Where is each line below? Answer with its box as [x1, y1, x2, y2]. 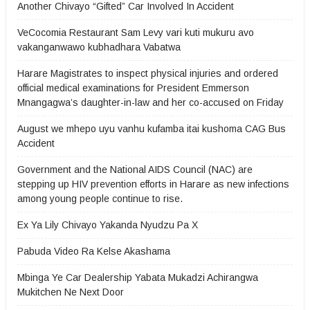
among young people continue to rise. [17, 193, 183, 204]
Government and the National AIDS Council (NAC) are [17, 164, 253, 175]
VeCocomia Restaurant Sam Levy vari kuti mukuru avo [17, 27, 254, 38]
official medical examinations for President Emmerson [17, 82, 249, 93]
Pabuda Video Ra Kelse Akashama [17, 246, 170, 257]
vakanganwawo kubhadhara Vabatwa [17, 42, 181, 53]
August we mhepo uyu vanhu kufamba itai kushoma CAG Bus [17, 123, 286, 134]
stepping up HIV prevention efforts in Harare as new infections [17, 179, 289, 190]
